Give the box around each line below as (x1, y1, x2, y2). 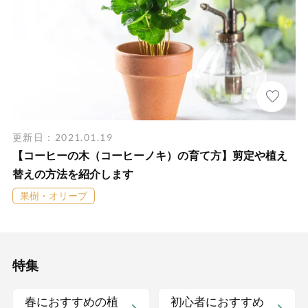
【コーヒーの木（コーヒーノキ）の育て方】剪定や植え (12, 149, 287, 162)
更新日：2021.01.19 (12, 131, 113, 143)
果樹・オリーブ (19, 190, 87, 202)
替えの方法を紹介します (12, 168, 133, 180)
